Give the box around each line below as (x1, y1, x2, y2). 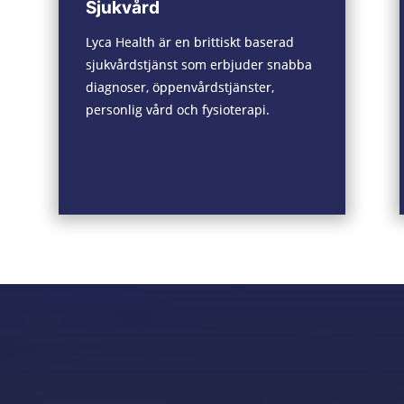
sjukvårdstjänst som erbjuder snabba (85, 56, 312, 74)
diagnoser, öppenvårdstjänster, (85, 78, 274, 96)
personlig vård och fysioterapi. (85, 101, 270, 119)
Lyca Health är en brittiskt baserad (85, 33, 294, 51)
